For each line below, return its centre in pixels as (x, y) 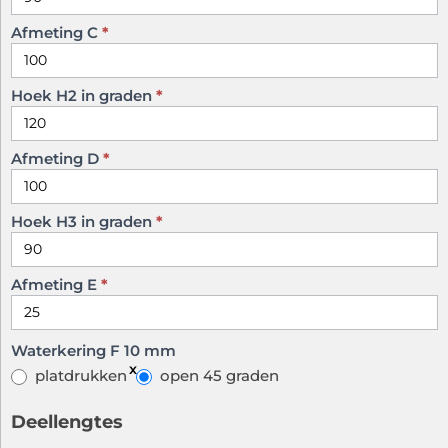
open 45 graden (217, 376)
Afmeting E (56, 285)
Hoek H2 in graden (83, 96)
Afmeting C (56, 33)
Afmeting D (57, 159)
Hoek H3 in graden (83, 222)
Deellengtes (67, 422)
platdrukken (79, 376)
